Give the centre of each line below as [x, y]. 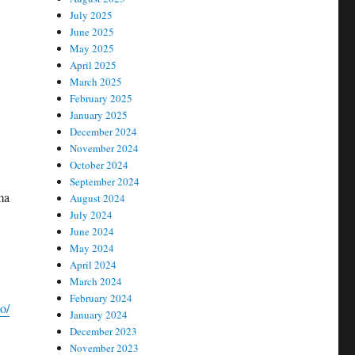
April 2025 [94, 65]
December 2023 [104, 331]
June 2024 [92, 231]
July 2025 [92, 15]
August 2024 [98, 198]
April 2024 [94, 265]
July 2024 [92, 215]
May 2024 [92, 248]
